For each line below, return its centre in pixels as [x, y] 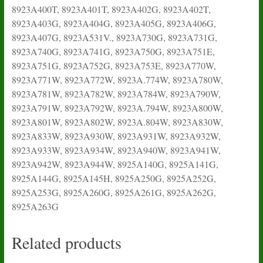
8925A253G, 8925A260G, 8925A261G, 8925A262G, [114, 192]
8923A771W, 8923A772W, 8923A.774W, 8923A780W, [117, 79]
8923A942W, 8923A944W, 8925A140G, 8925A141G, [115, 164]
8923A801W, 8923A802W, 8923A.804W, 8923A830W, [117, 122]
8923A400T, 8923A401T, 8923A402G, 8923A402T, [111, 9]
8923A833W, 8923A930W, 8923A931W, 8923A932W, [116, 136]
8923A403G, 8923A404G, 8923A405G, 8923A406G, [114, 23]
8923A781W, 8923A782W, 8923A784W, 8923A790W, [116, 93]
